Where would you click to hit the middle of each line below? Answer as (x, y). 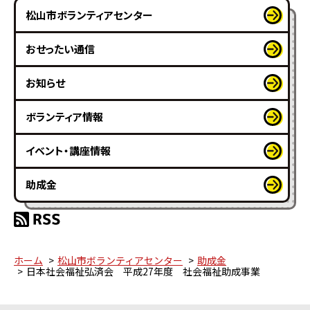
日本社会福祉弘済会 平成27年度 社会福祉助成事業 (143, 271)
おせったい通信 (60, 48)
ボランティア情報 (64, 116)
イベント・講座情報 (68, 150)
